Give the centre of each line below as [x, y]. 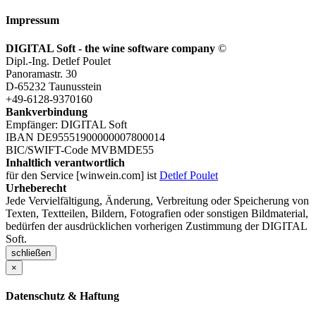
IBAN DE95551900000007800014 [85, 137]
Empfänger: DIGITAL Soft [66, 124]
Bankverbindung [47, 111]
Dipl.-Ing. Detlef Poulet [58, 61]
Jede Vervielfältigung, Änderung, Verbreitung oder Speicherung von [157, 200]
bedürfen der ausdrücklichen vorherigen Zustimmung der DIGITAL [156, 226]
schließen [31, 253]
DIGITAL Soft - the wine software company [110, 48]
